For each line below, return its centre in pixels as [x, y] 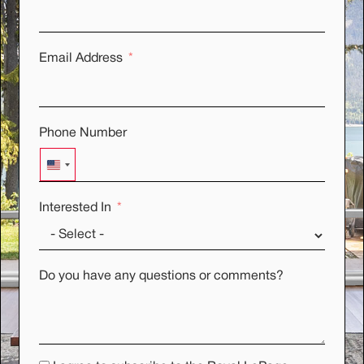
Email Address [81, 59]
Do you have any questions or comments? [162, 277]
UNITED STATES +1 [118, 170]
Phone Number [104, 134]
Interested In [76, 208]
